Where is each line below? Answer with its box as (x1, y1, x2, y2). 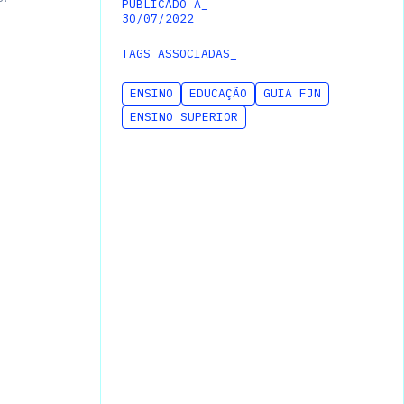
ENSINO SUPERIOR (129, 109, 238, 125)
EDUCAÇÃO (188, 86, 247, 102)
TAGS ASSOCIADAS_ (121, 46, 237, 62)
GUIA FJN (262, 86, 321, 102)
